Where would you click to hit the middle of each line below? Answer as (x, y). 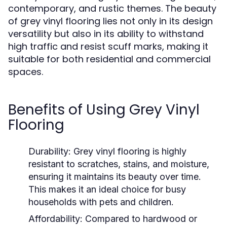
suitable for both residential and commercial (109, 59)
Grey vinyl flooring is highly (129, 151)
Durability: (50, 151)
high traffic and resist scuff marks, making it (108, 46)
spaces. (26, 72)
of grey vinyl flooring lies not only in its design (110, 21)
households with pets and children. (101, 202)
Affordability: (55, 219)
